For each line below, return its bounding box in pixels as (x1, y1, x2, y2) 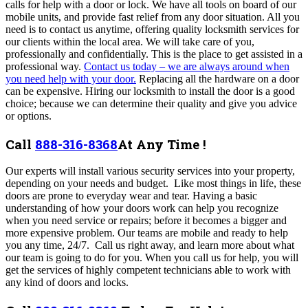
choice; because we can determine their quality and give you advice (5, 97, 297, 109)
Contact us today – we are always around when (84, 60, 289, 72)
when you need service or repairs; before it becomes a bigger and (5, 214, 287, 227)
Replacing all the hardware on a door (136, 72, 299, 85)
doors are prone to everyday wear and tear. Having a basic (5, 190, 257, 202)
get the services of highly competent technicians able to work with (5, 264, 291, 276)
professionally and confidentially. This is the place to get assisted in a (5, 47, 302, 60)
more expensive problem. (5, 227, 118, 239)
